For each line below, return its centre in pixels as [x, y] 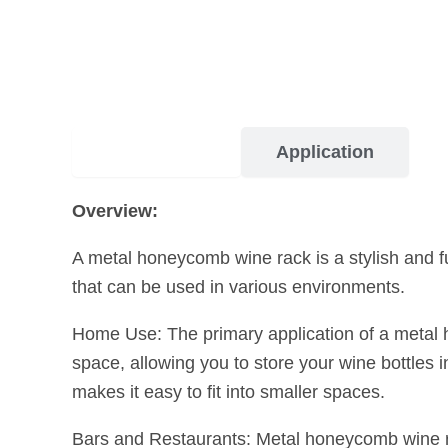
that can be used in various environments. [238, 286]
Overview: [115, 210]
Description [156, 151]
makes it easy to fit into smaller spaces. [228, 391]
